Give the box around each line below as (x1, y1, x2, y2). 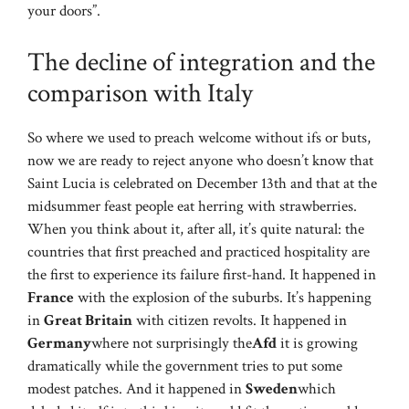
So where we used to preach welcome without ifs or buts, (27, 127, 371, 148)
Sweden (246, 378, 298, 399)
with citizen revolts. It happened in (132, 309, 347, 330)
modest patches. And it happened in (27, 378, 246, 399)
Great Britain (44, 309, 132, 330)
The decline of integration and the (27, 44, 375, 79)
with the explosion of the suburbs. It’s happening (74, 287, 372, 308)
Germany (27, 332, 91, 353)
